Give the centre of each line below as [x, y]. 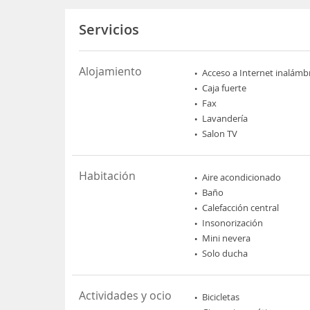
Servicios [109, 29]
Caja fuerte [225, 88]
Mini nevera [227, 238]
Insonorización [233, 223]
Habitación [108, 176]
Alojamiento [111, 71]
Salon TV [220, 134]
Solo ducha [225, 253]
